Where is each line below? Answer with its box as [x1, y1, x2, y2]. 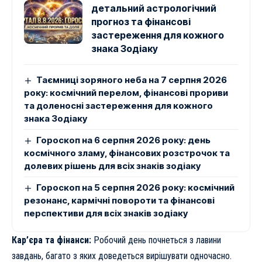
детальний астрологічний [91, 2, 216, 14]
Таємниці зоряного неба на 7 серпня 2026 [36, 74, 227, 85]
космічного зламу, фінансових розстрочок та [24, 147, 230, 158]
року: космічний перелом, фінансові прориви [24, 87, 228, 98]
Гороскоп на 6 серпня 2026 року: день [36, 134, 211, 146]
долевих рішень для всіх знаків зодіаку [24, 160, 201, 171]
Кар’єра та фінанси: [12, 234, 91, 246]
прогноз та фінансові [91, 15, 191, 27]
